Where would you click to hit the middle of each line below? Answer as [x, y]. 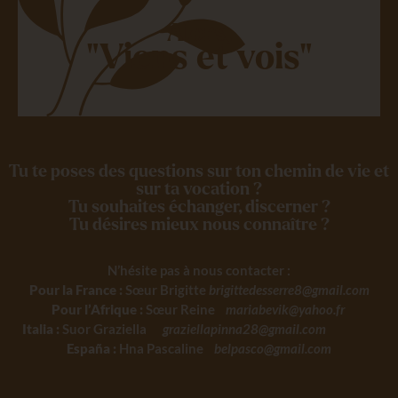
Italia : [40, 329]
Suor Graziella [111, 329]
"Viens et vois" [199, 58]
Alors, [199, 34]
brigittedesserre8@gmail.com [289, 290]
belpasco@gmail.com [273, 349]
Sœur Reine [184, 310]
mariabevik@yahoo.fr [286, 310]
